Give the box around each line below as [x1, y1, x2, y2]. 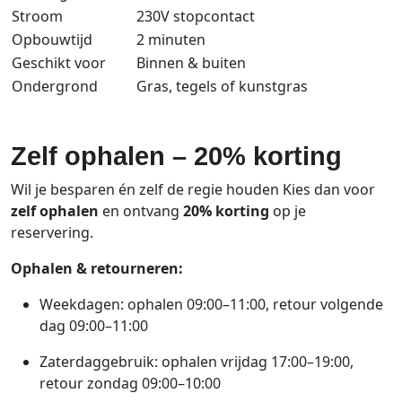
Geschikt [12, 52, 74, 73]
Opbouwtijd [12, 29, 92, 49]
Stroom [12, 5, 63, 26]
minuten [148, 29, 205, 49]
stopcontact [173, 5, 255, 26]
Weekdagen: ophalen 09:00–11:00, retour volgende [39, 293, 383, 314]
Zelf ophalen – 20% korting [11, 141, 342, 170]
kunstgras [239, 75, 308, 96]
